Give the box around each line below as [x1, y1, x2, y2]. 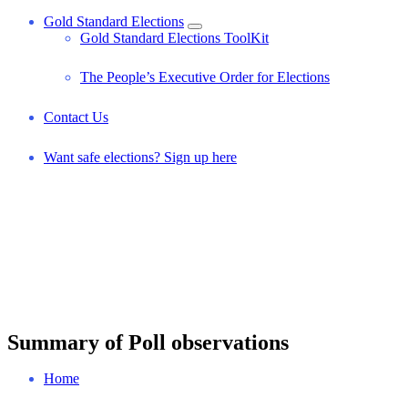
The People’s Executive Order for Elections [80, 69, 330, 86]
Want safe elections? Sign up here [44, 148, 237, 165]
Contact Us [44, 109, 108, 125]
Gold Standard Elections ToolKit [80, 29, 269, 46]
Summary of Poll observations [7, 331, 289, 355]
